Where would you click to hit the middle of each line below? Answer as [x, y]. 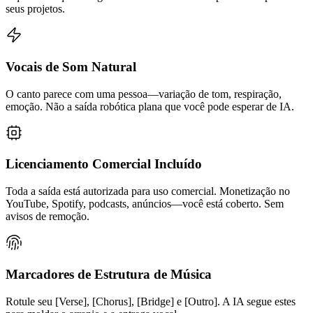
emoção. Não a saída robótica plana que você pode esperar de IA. [150, 106]
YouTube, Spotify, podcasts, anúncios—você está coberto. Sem [145, 204]
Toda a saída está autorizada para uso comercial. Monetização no [148, 191]
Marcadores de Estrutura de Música [109, 274]
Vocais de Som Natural [71, 66]
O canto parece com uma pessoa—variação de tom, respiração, [144, 94]
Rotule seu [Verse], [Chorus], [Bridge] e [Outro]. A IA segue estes [151, 301]
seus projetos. [35, 9]
